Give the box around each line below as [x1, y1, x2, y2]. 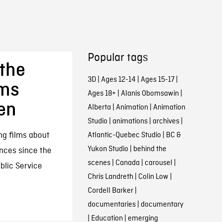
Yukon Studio [87, 144, 128, 154]
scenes [87, 158, 111, 168]
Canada [115, 158, 140, 168]
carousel [144, 158, 172, 168]
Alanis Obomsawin [120, 89, 179, 99]
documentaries [87, 200, 136, 210]
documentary [140, 200, 183, 210]
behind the [133, 144, 166, 154]
